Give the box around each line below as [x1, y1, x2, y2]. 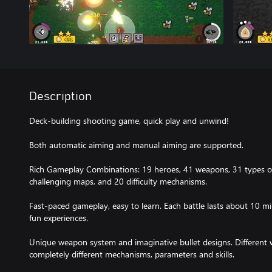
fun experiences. [29, 212, 88, 223]
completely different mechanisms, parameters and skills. [29, 248, 234, 260]
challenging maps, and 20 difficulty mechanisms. [29, 175, 207, 187]
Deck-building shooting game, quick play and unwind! [29, 115, 229, 126]
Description [29, 90, 92, 103]
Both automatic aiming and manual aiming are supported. [29, 139, 243, 151]
